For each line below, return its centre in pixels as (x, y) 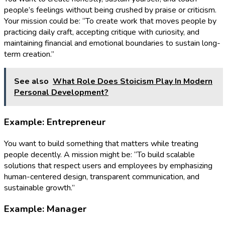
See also (31, 82)
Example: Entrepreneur (55, 122)
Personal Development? (61, 93)
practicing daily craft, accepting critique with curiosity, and (102, 32)
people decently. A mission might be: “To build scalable (99, 154)
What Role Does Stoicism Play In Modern (133, 82)
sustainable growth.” (39, 188)
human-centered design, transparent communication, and (102, 177)
